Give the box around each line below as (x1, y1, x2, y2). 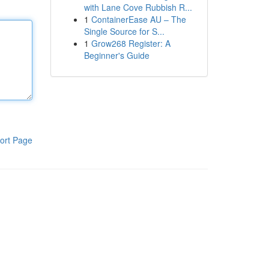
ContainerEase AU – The (91, 13, 186, 25)
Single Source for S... (83, 25, 165, 37)
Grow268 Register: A (91, 37, 171, 49)
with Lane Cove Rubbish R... (83, 1, 192, 13)
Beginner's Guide (83, 49, 150, 61)
